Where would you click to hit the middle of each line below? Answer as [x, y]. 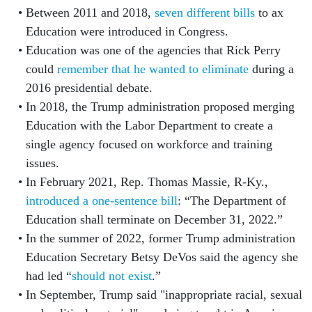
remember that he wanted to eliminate [153, 69]
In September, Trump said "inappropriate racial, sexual [164, 295]
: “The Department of [232, 201]
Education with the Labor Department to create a [149, 126]
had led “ [48, 276]
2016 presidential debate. [91, 88]
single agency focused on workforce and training [149, 145]
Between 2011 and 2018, [90, 13]
